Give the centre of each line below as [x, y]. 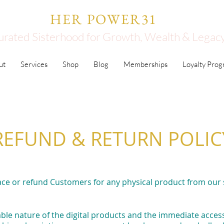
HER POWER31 [103, 19]
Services [34, 64]
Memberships [145, 64]
